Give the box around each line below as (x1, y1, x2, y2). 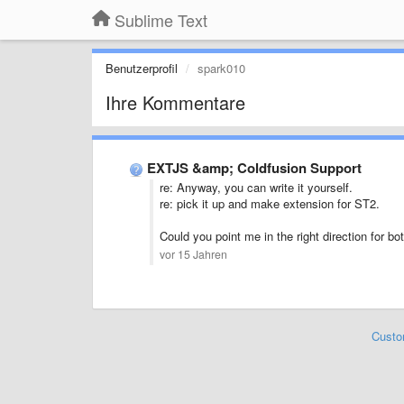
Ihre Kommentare (106, 89, 245, 115)
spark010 (197, 60, 245, 77)
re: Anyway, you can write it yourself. (160, 179, 353, 196)
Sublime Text (115, 8, 207, 32)
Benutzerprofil (106, 60, 178, 77)
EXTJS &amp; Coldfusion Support (147, 158, 362, 178)
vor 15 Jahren (160, 246, 227, 262)
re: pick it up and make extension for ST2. (160, 195, 380, 212)
